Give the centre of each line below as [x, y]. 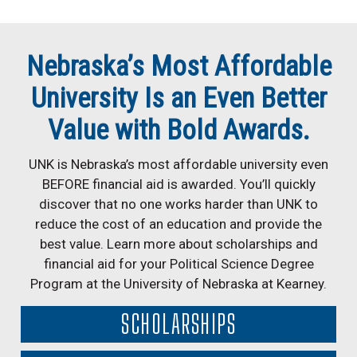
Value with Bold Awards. [178, 130]
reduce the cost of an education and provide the [178, 224]
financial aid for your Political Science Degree [178, 263]
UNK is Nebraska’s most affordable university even [178, 164]
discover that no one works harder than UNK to [178, 204]
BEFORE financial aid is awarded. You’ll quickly [178, 184]
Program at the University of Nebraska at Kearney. [178, 283]
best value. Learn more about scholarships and [178, 243]
